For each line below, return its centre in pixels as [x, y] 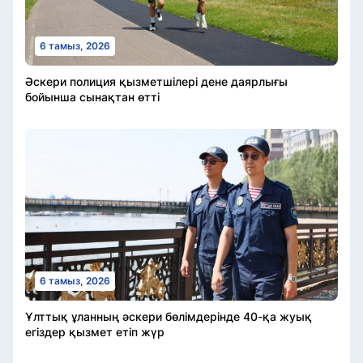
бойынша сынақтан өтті [92, 96]
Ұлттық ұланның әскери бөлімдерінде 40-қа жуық [169, 317]
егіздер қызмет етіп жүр [95, 332]
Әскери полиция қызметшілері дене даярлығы [156, 81]
